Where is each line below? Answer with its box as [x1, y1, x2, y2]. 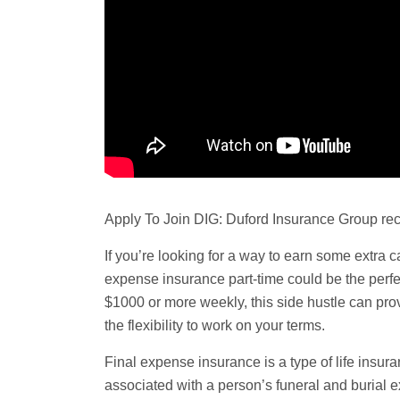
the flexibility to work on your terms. [104, 318, 325, 334]
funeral [276, 378, 320, 394]
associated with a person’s [104, 378, 276, 394]
